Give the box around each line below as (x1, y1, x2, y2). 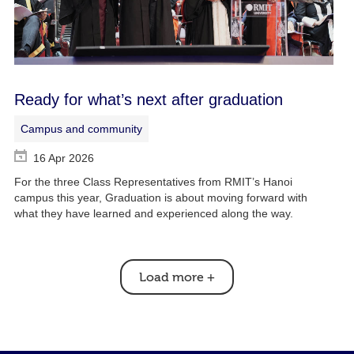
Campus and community (20, 122, 142, 136)
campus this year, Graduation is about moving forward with (13, 191, 307, 205)
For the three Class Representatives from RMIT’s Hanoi (13, 175, 292, 189)
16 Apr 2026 (32, 152, 94, 165)
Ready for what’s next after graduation (13, 91, 283, 109)
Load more (138, 270, 204, 285)
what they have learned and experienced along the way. (13, 207, 293, 220)
